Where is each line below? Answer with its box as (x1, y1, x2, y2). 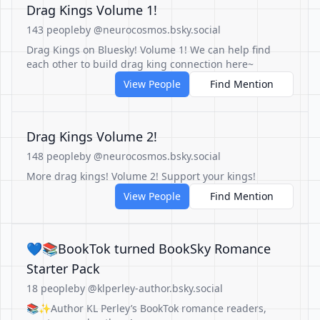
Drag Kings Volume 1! (26, 1, 157, 19)
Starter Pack (26, 260, 100, 277)
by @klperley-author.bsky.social (74, 281, 223, 295)
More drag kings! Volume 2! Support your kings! (26, 169, 256, 183)
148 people (26, 149, 79, 163)
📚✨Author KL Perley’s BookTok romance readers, (26, 301, 266, 315)
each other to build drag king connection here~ (26, 57, 254, 71)
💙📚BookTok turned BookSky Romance (26, 240, 271, 257)
